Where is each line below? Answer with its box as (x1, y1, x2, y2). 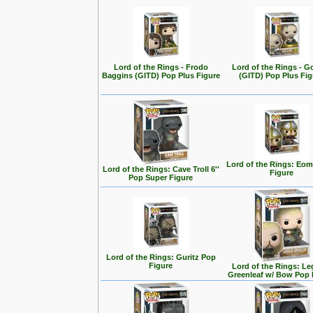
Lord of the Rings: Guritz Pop (106, 253, 216, 261)
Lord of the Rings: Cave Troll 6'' (103, 165, 219, 173)
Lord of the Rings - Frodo (114, 63, 208, 71)
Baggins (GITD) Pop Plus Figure (102, 71, 220, 80)
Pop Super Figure (129, 173, 194, 182)
